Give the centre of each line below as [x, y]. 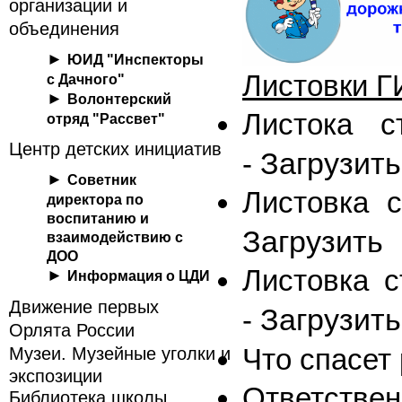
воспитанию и [98, 218]
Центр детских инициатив [115, 149]
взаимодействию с [115, 237]
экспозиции [56, 375]
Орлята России [72, 330]
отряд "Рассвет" [106, 118]
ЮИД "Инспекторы [135, 59]
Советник [102, 179]
